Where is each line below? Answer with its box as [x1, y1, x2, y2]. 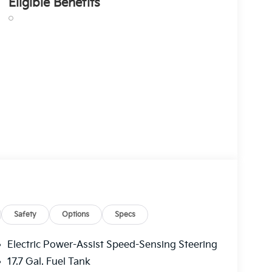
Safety [14, 210, 37, 220]
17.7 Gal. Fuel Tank [7, 256, 90, 268]
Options [62, 210, 90, 220]
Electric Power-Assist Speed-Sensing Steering [7, 239, 217, 251]
